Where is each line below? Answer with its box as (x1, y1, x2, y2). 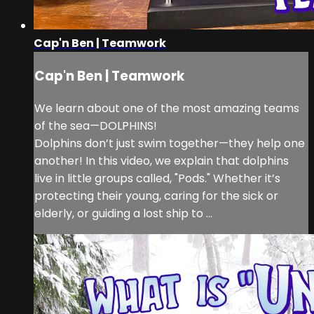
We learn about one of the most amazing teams (34, 100, 299, 116)
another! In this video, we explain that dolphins (34, 152, 289, 169)
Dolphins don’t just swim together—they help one (34, 135, 305, 151)
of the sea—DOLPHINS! (34, 117, 157, 134)
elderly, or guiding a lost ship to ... (34, 205, 212, 221)
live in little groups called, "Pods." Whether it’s (34, 170, 280, 186)
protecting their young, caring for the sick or (34, 187, 278, 204)
